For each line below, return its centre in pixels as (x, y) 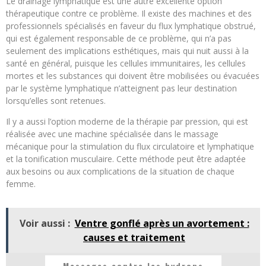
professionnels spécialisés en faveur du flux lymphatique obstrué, (131, 26)
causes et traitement (134, 237)
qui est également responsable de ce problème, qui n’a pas (119, 38)
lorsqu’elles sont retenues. (56, 100)
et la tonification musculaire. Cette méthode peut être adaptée (126, 159)
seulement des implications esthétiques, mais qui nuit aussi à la (127, 50)
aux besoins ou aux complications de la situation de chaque (120, 171)
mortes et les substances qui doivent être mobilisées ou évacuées (133, 75)
